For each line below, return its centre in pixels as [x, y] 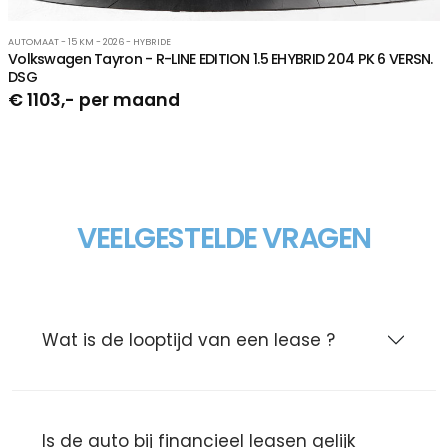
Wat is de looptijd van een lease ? [188, 340]
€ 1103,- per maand [94, 100]
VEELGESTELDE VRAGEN [224, 238]
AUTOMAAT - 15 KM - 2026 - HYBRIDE [89, 42]
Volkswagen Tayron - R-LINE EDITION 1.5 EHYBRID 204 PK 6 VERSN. [220, 59]
